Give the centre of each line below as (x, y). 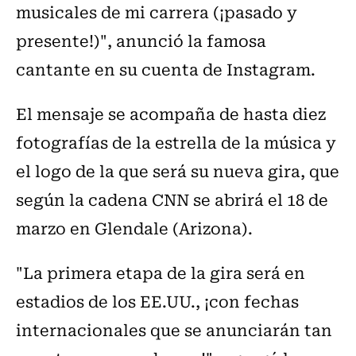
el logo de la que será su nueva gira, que (178, 171)
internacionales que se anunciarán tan (174, 330)
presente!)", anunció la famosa (141, 41)
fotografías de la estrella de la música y (176, 142)
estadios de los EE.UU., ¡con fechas (157, 301)
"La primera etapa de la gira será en (161, 273)
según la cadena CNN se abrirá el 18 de (172, 199)
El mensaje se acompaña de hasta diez (171, 114)
